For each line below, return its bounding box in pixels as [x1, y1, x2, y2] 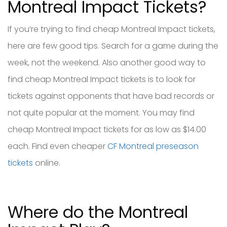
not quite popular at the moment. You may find [8, 106, 195, 119]
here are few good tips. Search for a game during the [8, 40, 218, 52]
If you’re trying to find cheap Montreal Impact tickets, [8, 23, 215, 35]
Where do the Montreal [8, 200, 188, 223]
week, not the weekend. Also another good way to [8, 56, 206, 68]
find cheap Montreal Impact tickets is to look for [8, 73, 196, 85]
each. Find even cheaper [8, 140, 107, 152]
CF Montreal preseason [107, 140, 199, 152]
